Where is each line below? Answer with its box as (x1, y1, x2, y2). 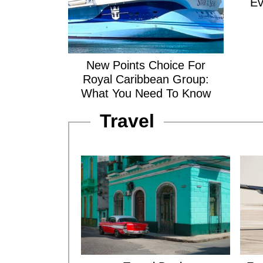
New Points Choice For (86, 58, 206, 72)
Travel (99, 110, 154, 131)
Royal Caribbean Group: (83, 72, 210, 86)
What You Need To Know (81, 86, 211, 100)
